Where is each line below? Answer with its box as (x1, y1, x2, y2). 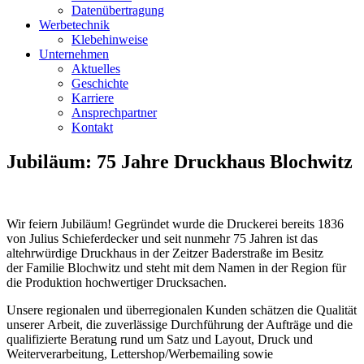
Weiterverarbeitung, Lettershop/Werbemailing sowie (6, 346, 273, 361)
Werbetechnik (39, 18, 110, 32)
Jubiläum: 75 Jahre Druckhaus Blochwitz (6, 150, 353, 172)
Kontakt (71, 120, 113, 134)
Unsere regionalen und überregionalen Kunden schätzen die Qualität (6, 302, 357, 317)
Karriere (71, 91, 114, 105)
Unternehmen (39, 47, 109, 61)
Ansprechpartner (71, 106, 157, 119)
